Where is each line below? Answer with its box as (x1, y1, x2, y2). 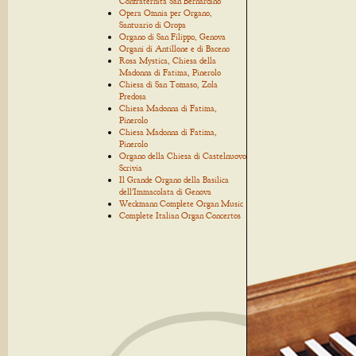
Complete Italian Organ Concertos (119, 210, 241, 221)
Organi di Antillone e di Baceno (119, 43, 230, 54)
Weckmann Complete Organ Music (119, 198, 243, 209)
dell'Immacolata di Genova (119, 186, 211, 197)
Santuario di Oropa (119, 19, 186, 30)
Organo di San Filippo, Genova (119, 31, 226, 42)
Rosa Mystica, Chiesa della (119, 55, 216, 66)
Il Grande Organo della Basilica (119, 174, 229, 185)
